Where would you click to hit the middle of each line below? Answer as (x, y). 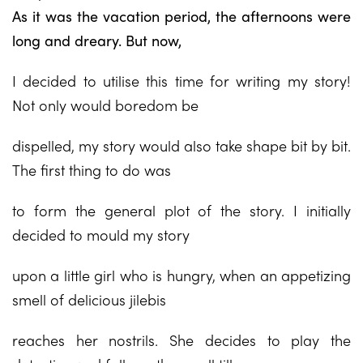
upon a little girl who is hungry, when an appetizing (181, 275)
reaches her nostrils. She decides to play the (181, 340)
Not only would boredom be (105, 105)
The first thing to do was (92, 170)
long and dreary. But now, (97, 40)
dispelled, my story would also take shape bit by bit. (181, 145)
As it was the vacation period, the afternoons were (181, 16)
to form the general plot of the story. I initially (181, 210)
